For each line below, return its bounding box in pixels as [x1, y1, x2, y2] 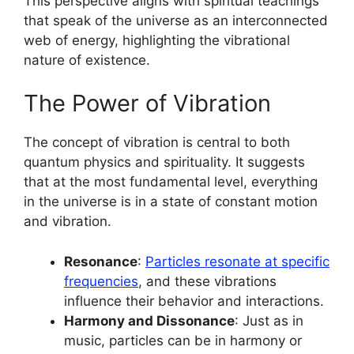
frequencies [64, 273, 138, 289]
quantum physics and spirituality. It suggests [24, 154, 305, 171]
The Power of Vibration [24, 89, 271, 118]
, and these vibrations [138, 273, 277, 289]
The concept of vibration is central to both [24, 134, 290, 151]
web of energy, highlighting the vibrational [24, 32, 290, 48]
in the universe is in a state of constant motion [24, 194, 318, 210]
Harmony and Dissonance [64, 312, 235, 329]
